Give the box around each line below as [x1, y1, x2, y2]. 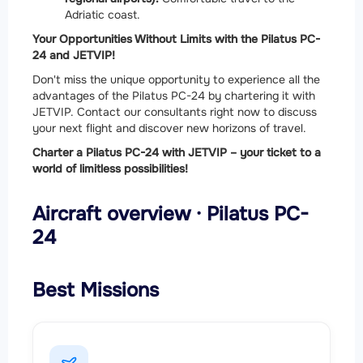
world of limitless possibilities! [32, 160, 188, 176]
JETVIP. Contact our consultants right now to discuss [32, 104, 317, 119]
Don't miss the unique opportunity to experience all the [32, 71, 320, 87]
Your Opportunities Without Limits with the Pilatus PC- [32, 31, 320, 46]
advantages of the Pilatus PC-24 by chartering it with [32, 88, 315, 103]
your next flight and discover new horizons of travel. [32, 120, 306, 135]
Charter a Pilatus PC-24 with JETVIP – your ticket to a [32, 144, 321, 160]
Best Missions [32, 277, 159, 302]
